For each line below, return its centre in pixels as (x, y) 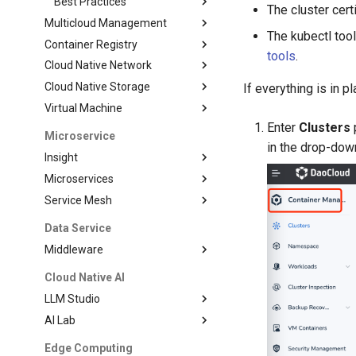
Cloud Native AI (85, 278)
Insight (62, 157)
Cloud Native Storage (98, 87)
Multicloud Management (106, 23)
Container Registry (91, 44)
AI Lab (60, 320)
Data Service (78, 228)
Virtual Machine (84, 108)
